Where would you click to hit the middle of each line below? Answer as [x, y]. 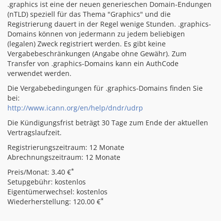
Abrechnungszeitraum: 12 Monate [64, 157]
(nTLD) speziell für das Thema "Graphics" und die [89, 14]
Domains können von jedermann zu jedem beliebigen [96, 34]
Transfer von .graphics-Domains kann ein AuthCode [93, 63]
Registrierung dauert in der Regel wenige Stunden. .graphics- [109, 24]
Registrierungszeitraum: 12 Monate [66, 147]
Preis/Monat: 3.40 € [39, 172]
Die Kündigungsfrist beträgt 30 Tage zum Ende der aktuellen [108, 123]
